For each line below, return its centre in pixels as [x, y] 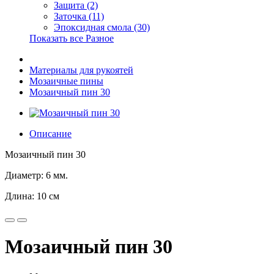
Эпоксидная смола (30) [102, 27]
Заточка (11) [79, 16]
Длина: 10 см [32, 196]
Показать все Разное [72, 38]
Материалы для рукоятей [81, 70]
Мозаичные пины [66, 81]
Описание [50, 134]
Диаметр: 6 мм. [36, 175]
